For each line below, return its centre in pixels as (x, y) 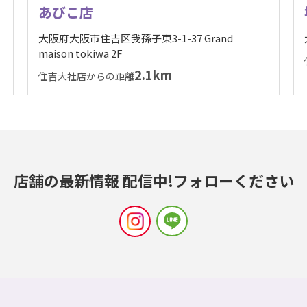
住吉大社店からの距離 (86, 76)
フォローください (233, 180)
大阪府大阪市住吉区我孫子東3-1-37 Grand (135, 38)
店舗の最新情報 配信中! (93, 180)
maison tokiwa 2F (80, 53)
